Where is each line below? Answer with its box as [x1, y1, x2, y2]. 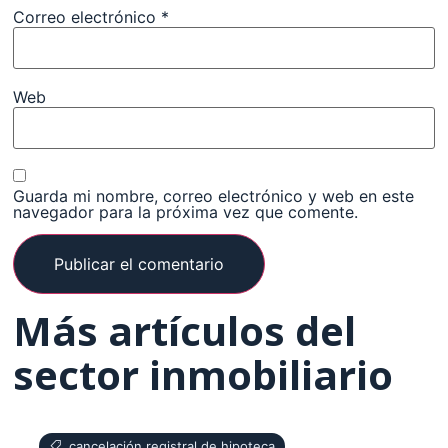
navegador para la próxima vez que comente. [13, 201, 359, 222]
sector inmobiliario [13, 346, 394, 402]
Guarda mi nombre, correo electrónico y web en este [13, 185, 415, 206]
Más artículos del [13, 302, 357, 358]
